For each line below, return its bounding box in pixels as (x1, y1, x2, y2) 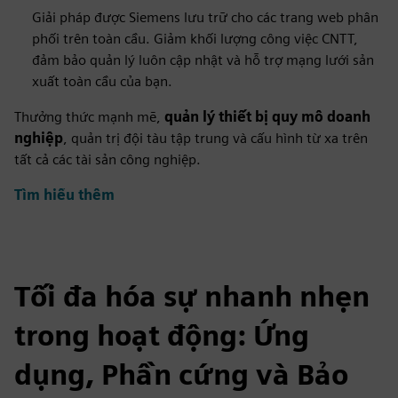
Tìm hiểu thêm (14, 187, 115, 204)
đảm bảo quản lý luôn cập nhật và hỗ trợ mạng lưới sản (32, 52, 374, 68)
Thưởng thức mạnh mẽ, (14, 108, 164, 125)
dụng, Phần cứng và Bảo (14, 357, 348, 392)
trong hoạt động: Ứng (14, 318, 309, 353)
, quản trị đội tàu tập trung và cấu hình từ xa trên (63, 130, 368, 147)
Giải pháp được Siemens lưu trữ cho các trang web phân (32, 9, 378, 26)
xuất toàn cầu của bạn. (32, 73, 172, 90)
